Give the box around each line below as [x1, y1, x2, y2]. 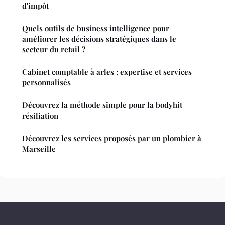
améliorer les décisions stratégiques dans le [22, 34, 176, 44]
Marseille [22, 144, 56, 154]
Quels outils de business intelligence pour [22, 23, 169, 34]
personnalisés [22, 77, 71, 88]
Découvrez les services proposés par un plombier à [22, 133, 201, 144]
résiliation [22, 110, 58, 121]
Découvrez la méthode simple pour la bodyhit [22, 100, 182, 110]
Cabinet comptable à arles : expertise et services [22, 67, 192, 77]
